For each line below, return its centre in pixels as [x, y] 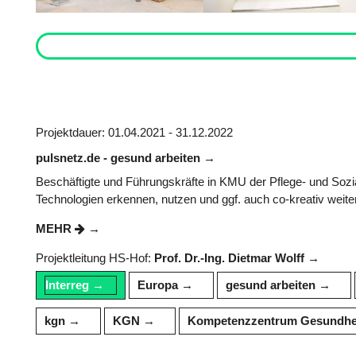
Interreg [67, 284]
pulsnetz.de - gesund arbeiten [120, 158]
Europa [158, 284]
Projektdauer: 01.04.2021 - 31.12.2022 [134, 132]
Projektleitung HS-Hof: [95, 257]
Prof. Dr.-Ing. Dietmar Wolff [229, 257]
